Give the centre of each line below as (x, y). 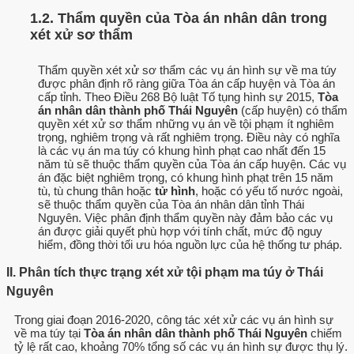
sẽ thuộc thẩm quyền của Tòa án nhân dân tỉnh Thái (171, 205)
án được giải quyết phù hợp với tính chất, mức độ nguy (180, 232)
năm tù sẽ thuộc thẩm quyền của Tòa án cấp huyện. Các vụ (192, 164)
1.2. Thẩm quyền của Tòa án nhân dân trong (179, 18)
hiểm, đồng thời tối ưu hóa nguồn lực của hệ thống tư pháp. (190, 245)
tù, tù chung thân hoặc (96, 191)
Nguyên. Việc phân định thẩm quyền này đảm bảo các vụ (185, 218)
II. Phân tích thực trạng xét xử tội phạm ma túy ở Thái (165, 273)
